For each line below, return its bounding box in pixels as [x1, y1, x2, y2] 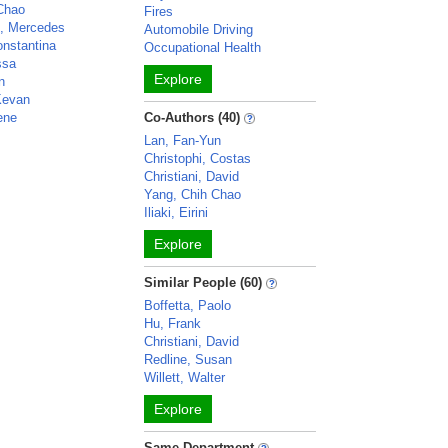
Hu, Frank [144, 316, 202, 331]
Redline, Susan [144, 352, 233, 367]
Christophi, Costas [144, 151, 252, 166]
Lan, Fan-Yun [144, 133, 222, 148]
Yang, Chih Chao [144, 187, 242, 202]
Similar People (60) [144, 275, 263, 290]
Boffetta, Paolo [144, 298, 232, 313]
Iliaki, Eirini [144, 205, 209, 220]
